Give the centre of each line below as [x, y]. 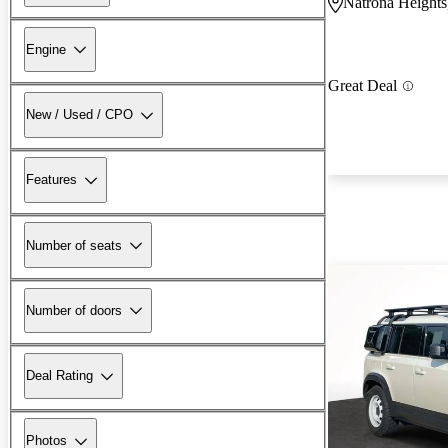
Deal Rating [59, 376]
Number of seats [74, 245]
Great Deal [362, 86]
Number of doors [74, 310]
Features [51, 180]
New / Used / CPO [79, 115]
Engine [46, 49]
